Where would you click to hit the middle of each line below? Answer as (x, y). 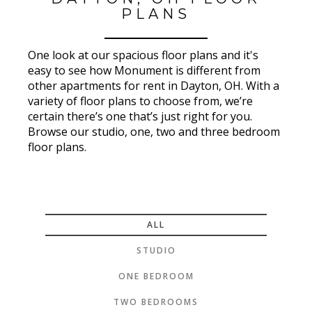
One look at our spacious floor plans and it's (143, 55)
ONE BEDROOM (156, 276)
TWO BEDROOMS (156, 302)
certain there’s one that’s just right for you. (140, 116)
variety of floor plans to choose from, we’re (140, 101)
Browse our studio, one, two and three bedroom (154, 132)
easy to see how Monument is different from (144, 70)
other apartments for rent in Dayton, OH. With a (154, 86)
